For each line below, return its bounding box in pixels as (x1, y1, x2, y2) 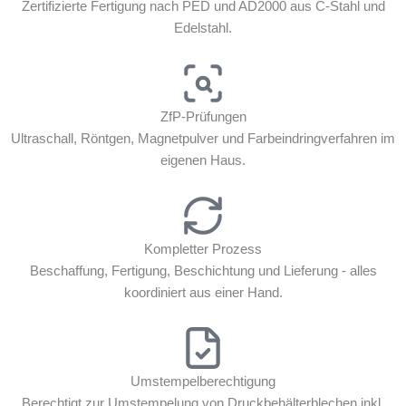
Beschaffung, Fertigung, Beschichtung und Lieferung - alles (29, 263, 377, 278)
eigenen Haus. (160, 152, 246, 168)
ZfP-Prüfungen (159, 109, 246, 124)
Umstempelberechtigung (130, 373, 275, 389)
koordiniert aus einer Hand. (123, 285, 283, 300)
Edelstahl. (174, 20, 232, 35)
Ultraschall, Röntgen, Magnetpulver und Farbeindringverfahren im (11, 130, 395, 146)
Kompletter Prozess (144, 241, 262, 256)
